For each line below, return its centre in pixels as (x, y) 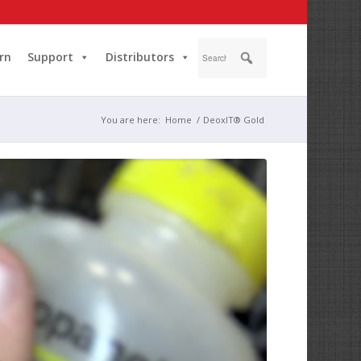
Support (50, 57)
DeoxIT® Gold (233, 120)
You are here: (130, 120)
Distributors (139, 57)
